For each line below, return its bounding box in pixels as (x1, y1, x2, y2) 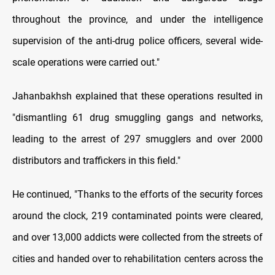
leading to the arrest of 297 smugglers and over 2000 (12, 133, 263, 145)
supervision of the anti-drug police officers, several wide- (12, 35, 263, 47)
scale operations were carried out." (12, 56, 160, 69)
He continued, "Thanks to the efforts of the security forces (12, 188, 263, 201)
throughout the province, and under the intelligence (12, 14, 263, 26)
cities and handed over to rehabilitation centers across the (12, 253, 263, 265)
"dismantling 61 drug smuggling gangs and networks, (12, 112, 263, 124)
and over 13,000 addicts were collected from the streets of (12, 231, 263, 244)
